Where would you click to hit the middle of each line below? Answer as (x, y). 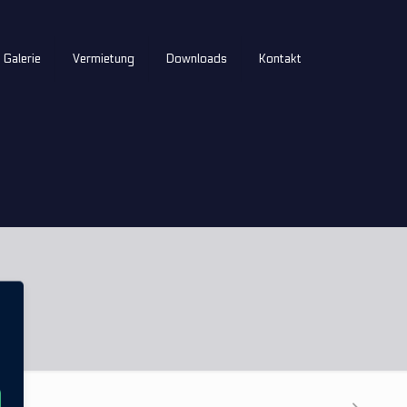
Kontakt (280, 59)
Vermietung (104, 59)
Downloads (197, 59)
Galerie (22, 59)
